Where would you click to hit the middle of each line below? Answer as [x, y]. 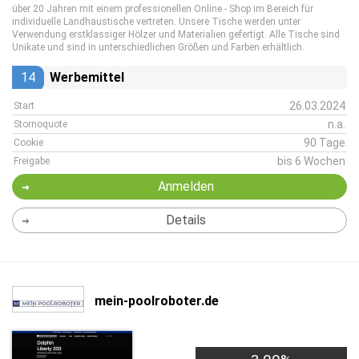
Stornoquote [40, 124]
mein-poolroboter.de [157, 301]
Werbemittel [87, 77]
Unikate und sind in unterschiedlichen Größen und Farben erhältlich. [158, 47]
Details [186, 220]
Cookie [28, 143]
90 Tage [325, 143]
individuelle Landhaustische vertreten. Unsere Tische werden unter [156, 22]
